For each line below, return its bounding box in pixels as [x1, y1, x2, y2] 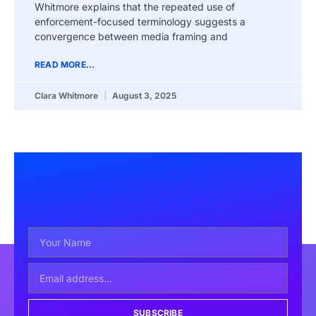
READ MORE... [35, 59, 95, 70]
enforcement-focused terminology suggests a [35, 15, 245, 28]
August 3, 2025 [110, 90, 176, 101]
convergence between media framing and [35, 30, 228, 42]
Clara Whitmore [35, 90, 100, 101]
